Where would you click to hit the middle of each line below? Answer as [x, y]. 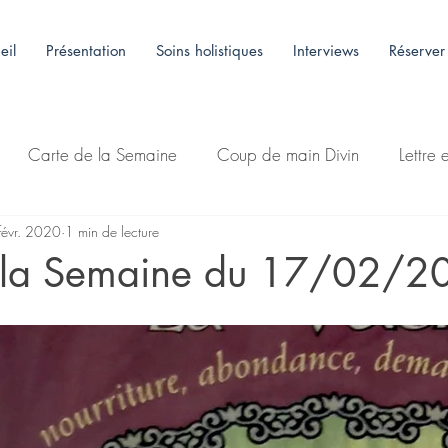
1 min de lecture [112, 232]
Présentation [86, 50]
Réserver [417, 50]
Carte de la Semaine [102, 155]
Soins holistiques [209, 50]
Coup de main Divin [288, 155]
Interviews [326, 50]
